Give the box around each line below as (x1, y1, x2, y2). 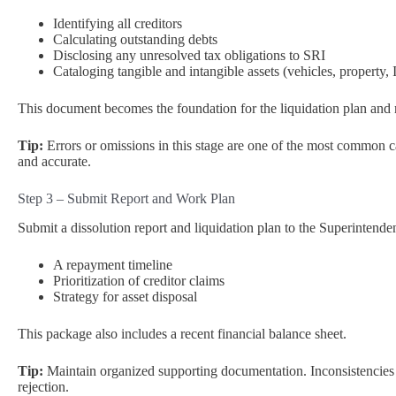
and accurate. (18, 154, 91, 170)
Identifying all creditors (53, 16, 182, 32)
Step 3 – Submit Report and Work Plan (18, 191, 235, 207)
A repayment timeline (53, 256, 172, 272)
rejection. (18, 378, 69, 394)
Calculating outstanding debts (53, 32, 217, 48)
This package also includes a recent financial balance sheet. (18, 325, 346, 341)
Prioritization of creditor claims (53, 272, 225, 288)
